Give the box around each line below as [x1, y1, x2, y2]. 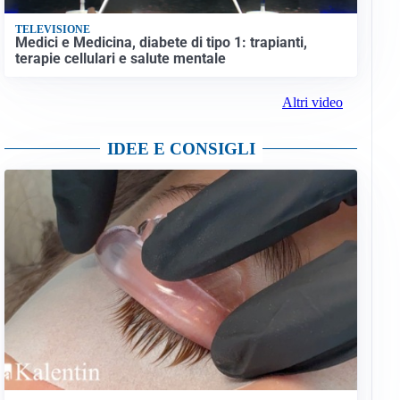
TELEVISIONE [14, 22, 90, 36]
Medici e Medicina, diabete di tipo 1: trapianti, [14, 34, 307, 52]
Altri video [281, 95, 343, 111]
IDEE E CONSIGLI [106, 139, 255, 159]
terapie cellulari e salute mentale [14, 50, 226, 68]
